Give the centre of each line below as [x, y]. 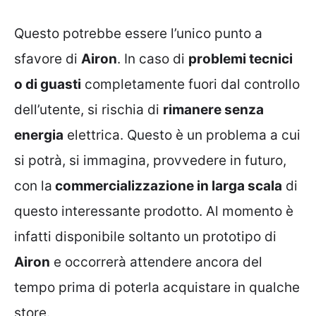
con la [33, 186]
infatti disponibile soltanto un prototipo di [145, 236]
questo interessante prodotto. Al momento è [154, 211]
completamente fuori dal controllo [190, 84]
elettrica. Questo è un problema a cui [182, 135]
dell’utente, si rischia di [89, 109]
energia [39, 135]
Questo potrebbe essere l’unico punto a [138, 33]
